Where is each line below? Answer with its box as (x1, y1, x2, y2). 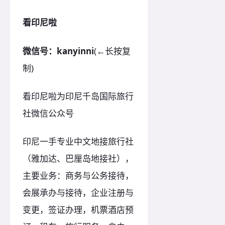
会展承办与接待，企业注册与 (23, 186, 134, 198)
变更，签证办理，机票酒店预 (23, 203, 134, 215)
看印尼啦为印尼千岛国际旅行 (23, 90, 134, 102)
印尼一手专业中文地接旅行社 (23, 135, 134, 147)
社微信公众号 (23, 107, 74, 119)
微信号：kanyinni (23, 45, 94, 57)
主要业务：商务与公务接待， (23, 169, 134, 181)
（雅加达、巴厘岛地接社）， (23, 152, 134, 164)
